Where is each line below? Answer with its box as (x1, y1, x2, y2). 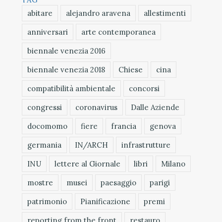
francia (111, 121, 136, 131)
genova (150, 121, 176, 131)
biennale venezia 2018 (27, 64, 105, 74)
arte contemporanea (81, 27, 156, 37)
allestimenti (144, 8, 186, 18)
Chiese (118, 64, 143, 74)
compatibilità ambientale (27, 83, 115, 93)
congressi (27, 102, 62, 112)
